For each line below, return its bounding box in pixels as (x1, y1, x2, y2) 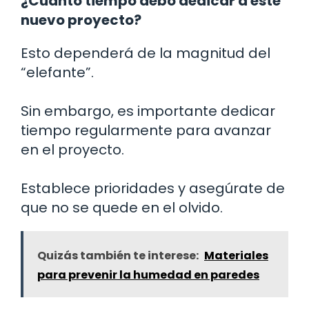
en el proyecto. (21, 139, 124, 159)
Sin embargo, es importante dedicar (21, 101, 275, 121)
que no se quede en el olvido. (21, 197, 223, 217)
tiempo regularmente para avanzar (21, 120, 271, 140)
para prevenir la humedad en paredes (37, 266, 259, 283)
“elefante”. (21, 62, 94, 82)
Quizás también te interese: (37, 247, 199, 263)
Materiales (204, 247, 268, 263)
